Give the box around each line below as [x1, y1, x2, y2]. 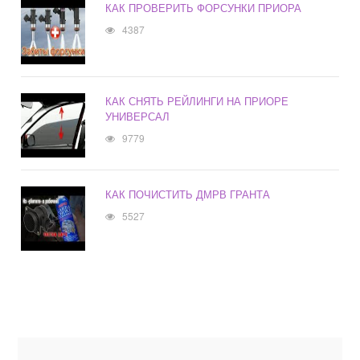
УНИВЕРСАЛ [105, 108, 170, 125]
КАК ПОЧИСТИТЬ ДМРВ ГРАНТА [105, 186, 271, 202]
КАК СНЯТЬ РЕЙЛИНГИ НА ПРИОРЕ [105, 93, 289, 109]
